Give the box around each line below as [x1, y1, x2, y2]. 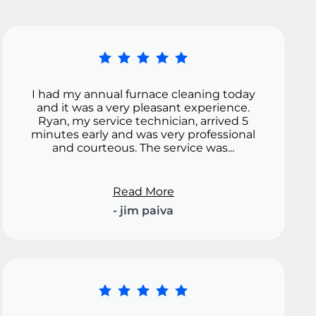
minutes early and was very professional [31, 128, 256, 142]
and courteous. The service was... [52, 141, 235, 155]
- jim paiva [113, 204, 174, 218]
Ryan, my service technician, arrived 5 [38, 114, 249, 128]
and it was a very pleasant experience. [37, 101, 250, 115]
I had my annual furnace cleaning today [31, 87, 255, 102]
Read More [112, 185, 174, 199]
